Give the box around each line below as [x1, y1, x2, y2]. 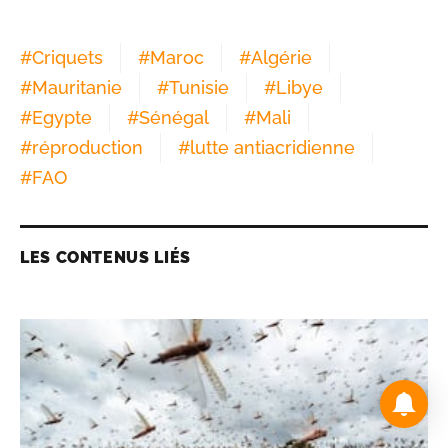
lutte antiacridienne [190, 286, 355, 308]
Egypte [32, 256, 92, 278]
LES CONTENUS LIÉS [20, 397, 191, 417]
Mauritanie [32, 226, 122, 248]
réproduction [32, 286, 143, 308]
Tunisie [169, 226, 229, 248]
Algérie [251, 196, 312, 218]
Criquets [32, 196, 103, 218]
